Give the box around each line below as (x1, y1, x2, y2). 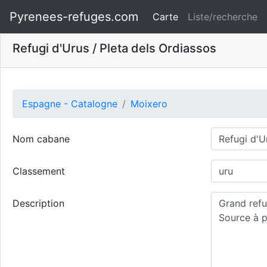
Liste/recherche (188, 11, 257, 23)
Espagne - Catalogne (22, 98, 117, 110)
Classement (13, 165, 65, 177)
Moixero (131, 98, 167, 110)
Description (13, 197, 64, 209)
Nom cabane (13, 133, 70, 145)
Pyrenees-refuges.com (10, 10, 138, 24)
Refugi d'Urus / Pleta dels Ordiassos (13, 41, 216, 55)
